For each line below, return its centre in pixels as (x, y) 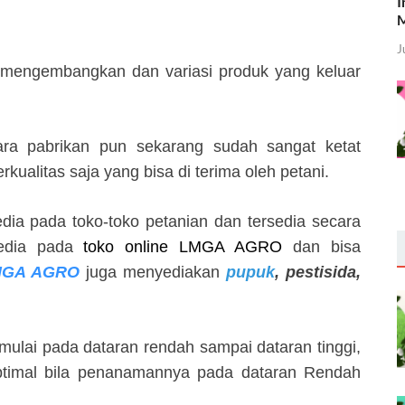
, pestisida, (318, 273)
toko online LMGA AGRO (183, 247)
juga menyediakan (149, 273)
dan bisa (322, 247)
